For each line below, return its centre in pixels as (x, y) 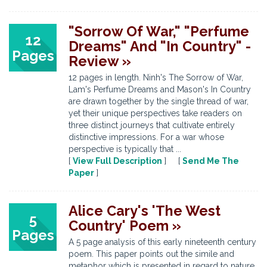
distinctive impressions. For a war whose (146, 137)
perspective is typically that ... (125, 149)
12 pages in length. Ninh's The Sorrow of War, (156, 77)
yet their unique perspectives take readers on (155, 113)
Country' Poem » (125, 226)
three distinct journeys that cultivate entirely (152, 125)
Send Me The (211, 161)
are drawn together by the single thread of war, (159, 101)
